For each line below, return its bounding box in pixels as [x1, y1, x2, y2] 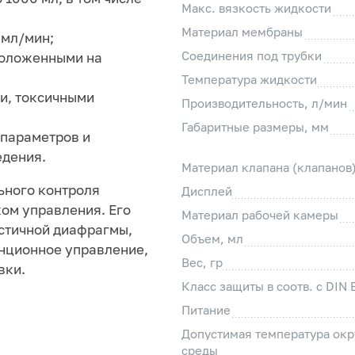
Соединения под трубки [181, 48, 322, 63]
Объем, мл [181, 231, 243, 246]
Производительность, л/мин [181, 96, 347, 111]
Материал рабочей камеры [181, 208, 338, 223]
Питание [181, 303, 231, 318]
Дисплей [181, 184, 232, 199]
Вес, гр [181, 255, 223, 270]
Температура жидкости [181, 72, 317, 87]
